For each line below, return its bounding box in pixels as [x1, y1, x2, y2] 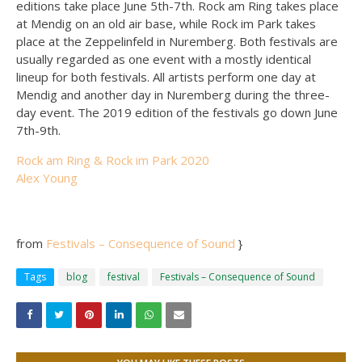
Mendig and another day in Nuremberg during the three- [16, 86, 330, 103]
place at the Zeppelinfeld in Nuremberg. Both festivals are [16, 33, 338, 49]
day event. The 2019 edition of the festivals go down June [16, 104, 338, 120]
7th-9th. [16, 122, 61, 138]
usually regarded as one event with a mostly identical [16, 51, 311, 67]
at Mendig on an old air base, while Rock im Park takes [16, 15, 316, 32]
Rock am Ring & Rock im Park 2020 [16, 152, 209, 168]
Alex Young [16, 170, 78, 186]
